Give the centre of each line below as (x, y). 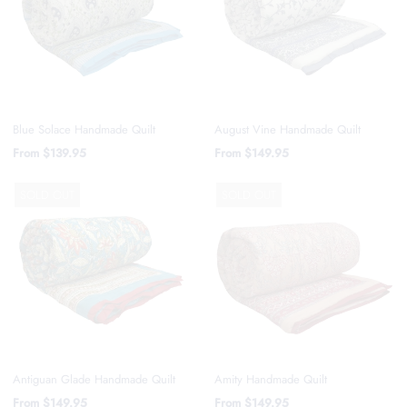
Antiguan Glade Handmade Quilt (94, 380)
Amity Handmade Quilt (271, 379)
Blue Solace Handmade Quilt (84, 130)
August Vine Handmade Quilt (288, 130)
